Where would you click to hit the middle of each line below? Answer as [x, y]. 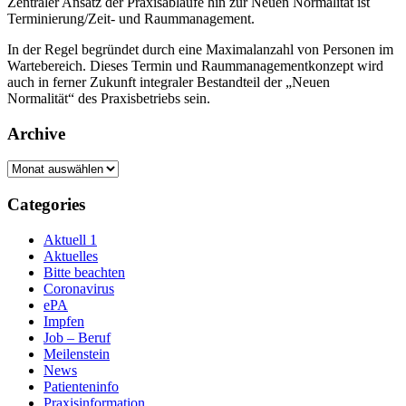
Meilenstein [77, 353]
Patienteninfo [81, 386]
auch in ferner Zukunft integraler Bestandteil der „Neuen [169, 82]
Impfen [64, 321]
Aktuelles [71, 256]
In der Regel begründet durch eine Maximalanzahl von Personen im [200, 50]
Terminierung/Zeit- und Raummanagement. [131, 19]
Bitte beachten [84, 272]
